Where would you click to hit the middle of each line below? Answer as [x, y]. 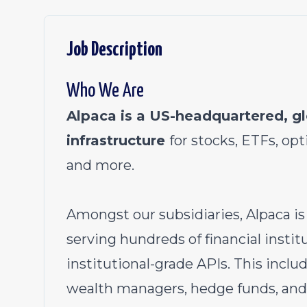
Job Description [114, 50]
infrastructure [118, 140]
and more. [100, 165]
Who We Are [105, 91]
